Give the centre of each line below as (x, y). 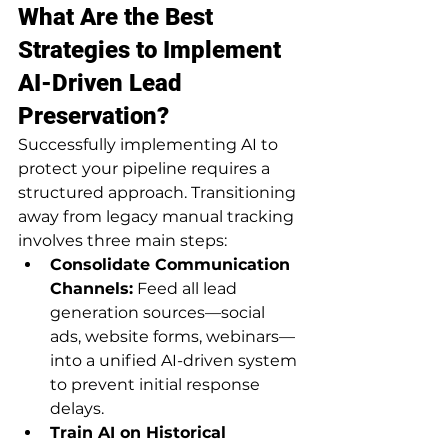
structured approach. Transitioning (159, 192)
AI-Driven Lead (103, 82)
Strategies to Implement (152, 49)
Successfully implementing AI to (150, 144)
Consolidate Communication (172, 264)
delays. (77, 408)
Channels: (91, 288)
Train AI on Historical (140, 432)
